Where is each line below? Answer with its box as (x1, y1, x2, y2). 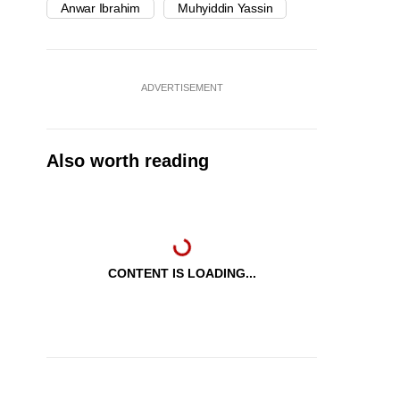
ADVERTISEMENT (140, 82, 223, 94)
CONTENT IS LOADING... (107, 266, 256, 281)
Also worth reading (46, 151, 209, 171)
